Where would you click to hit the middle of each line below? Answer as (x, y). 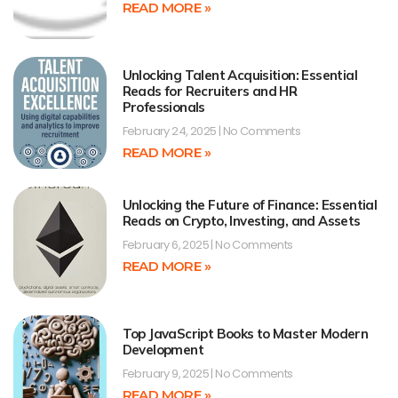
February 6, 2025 (167, 244)
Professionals (163, 107)
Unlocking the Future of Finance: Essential (250, 204)
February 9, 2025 (167, 373)
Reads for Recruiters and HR (210, 92)
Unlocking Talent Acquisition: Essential (240, 76)
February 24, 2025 (170, 131)
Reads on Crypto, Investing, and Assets (241, 220)
